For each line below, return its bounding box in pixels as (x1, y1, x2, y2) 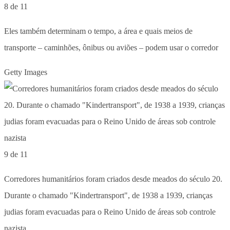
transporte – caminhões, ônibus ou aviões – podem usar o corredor (4, 43, 218, 52)
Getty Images (4, 67, 47, 76)
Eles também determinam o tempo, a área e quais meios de (4, 26, 193, 35)
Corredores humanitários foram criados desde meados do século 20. (4, 174, 222, 183)
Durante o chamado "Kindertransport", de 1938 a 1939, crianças (4, 190, 213, 200)
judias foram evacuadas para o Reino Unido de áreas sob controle (4, 207, 216, 216)
